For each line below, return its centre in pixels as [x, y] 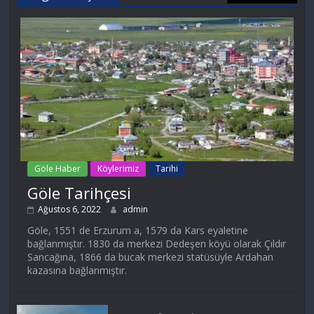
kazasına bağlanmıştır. [77, 271]
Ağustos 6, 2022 [70, 210]
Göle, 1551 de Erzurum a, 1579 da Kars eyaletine [138, 231]
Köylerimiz [118, 169]
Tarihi [167, 169]
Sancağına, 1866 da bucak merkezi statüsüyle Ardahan [151, 257]
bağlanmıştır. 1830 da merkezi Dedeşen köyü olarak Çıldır [157, 244]
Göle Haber [58, 169]
